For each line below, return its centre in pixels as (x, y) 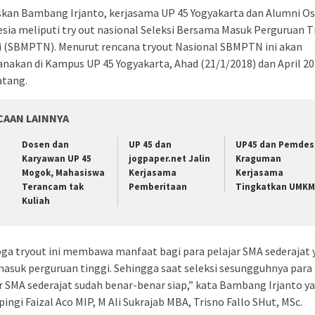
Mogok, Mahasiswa (63, 173)
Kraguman (258, 159)
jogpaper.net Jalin (169, 159)
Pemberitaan (157, 187)
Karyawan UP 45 (57, 159)
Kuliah (36, 201)
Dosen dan (45, 145)
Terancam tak (53, 187)
